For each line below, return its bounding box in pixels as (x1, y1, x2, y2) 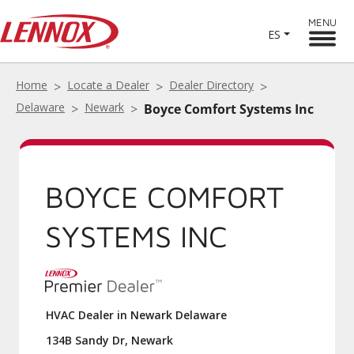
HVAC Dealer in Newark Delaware (46, 307, 227, 322)
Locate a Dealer (67, 77, 149, 92)
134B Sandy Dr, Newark (46, 333, 173, 348)
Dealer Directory (169, 77, 254, 92)
